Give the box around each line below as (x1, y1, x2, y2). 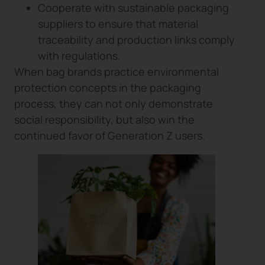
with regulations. (38, 49, 121, 63)
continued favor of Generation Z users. (14, 128, 205, 143)
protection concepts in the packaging (14, 80, 201, 95)
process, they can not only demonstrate (14, 96, 213, 111)
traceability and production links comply (38, 33, 235, 47)
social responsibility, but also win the (14, 112, 195, 127)
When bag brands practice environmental (14, 64, 219, 79)
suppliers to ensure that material (38, 17, 198, 31)
